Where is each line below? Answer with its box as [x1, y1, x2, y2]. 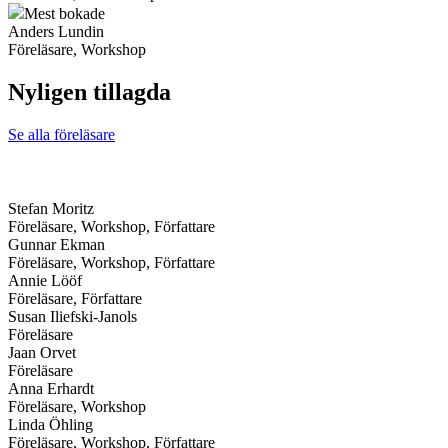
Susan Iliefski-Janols [8, 307, 137, 325]
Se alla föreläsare [8, 125, 115, 143]
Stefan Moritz [8, 199, 94, 217]
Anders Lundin [8, 22, 104, 40]
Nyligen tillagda [8, 78, 171, 105]
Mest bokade [24, 4, 105, 22]
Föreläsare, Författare [8, 289, 142, 307]
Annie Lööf [8, 271, 82, 289]
